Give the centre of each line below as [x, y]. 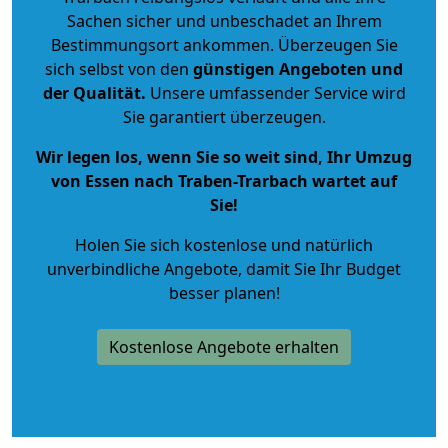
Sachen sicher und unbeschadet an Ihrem [224, 20]
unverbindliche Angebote [142, 268]
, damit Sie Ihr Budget [319, 268]
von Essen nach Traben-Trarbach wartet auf [224, 180]
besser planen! [224, 292]
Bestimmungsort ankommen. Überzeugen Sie [224, 44]
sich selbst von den [117, 68]
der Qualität [91, 92]
